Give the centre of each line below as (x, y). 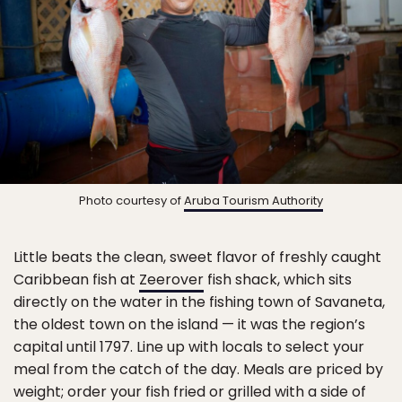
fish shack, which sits (278, 280)
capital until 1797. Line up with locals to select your (189, 347)
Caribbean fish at (76, 280)
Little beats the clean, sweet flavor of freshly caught (197, 258)
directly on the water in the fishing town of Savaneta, (199, 302)
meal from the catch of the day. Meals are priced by (198, 370)
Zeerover (171, 280)
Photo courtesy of (131, 201)
